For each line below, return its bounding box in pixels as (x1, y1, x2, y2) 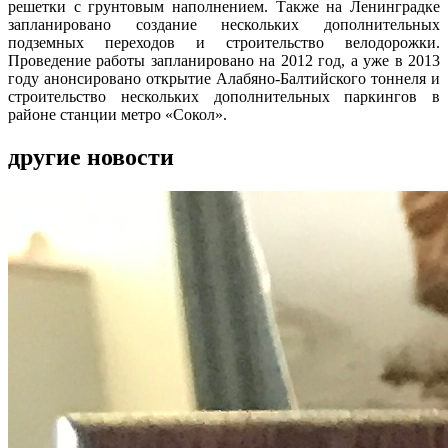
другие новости (8, 143, 174, 170)
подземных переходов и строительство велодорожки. (8, 33, 440, 51)
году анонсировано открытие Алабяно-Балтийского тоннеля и (8, 69, 440, 87)
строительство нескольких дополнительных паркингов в (8, 87, 440, 105)
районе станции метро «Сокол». (8, 105, 227, 123)
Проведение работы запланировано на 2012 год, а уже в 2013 (8, 51, 440, 69)
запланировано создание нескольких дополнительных (8, 15, 440, 33)
